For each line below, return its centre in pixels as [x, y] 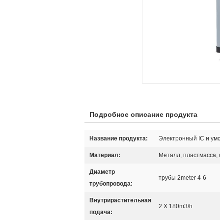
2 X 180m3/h [176, 206]
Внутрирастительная [120, 200]
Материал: [105, 155]
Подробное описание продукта [143, 114]
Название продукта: [119, 138]
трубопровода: [111, 184]
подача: [101, 212]
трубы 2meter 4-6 [182, 178]
